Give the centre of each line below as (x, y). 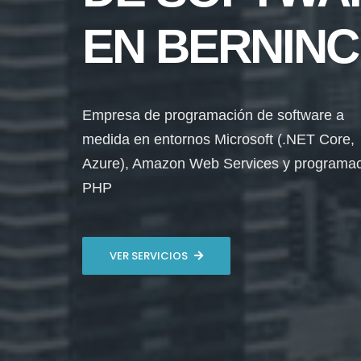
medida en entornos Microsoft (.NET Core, (218, 139)
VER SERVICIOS (149, 256)
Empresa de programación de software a (213, 115)
